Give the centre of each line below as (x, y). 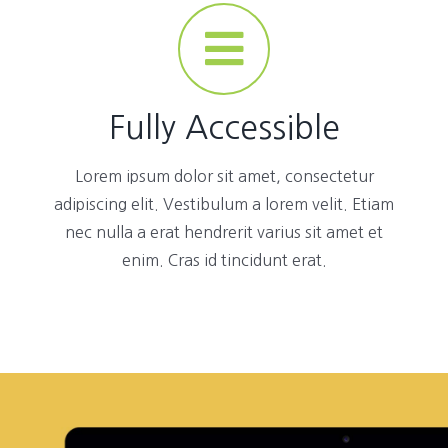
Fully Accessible (224, 127)
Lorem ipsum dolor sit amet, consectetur (224, 175)
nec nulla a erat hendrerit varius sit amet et (224, 231)
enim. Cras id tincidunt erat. (224, 259)
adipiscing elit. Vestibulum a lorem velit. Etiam (224, 203)
